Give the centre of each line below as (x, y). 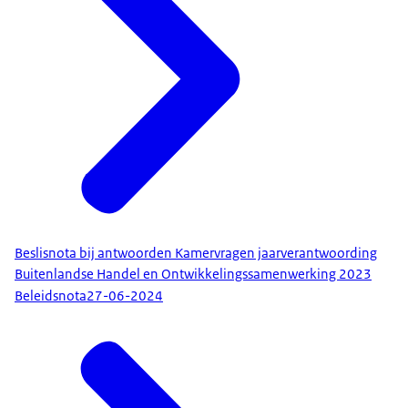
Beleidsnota (51, 296)
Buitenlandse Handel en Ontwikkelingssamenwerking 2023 (193, 274)
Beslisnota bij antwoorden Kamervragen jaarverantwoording (196, 253)
